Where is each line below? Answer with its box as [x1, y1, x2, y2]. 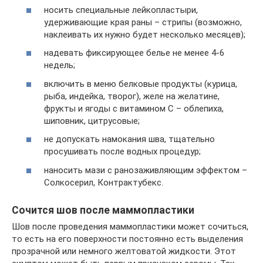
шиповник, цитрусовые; [44, 115, 140, 126]
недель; [44, 60, 75, 71]
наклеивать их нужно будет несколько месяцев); [44, 29, 245, 40]
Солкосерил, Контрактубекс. [44, 177, 163, 188]
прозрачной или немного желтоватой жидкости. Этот [12, 246, 236, 257]
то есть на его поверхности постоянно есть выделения [12, 234, 243, 245]
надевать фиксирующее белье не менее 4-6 [44, 48, 224, 59]
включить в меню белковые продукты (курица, [44, 78, 237, 89]
